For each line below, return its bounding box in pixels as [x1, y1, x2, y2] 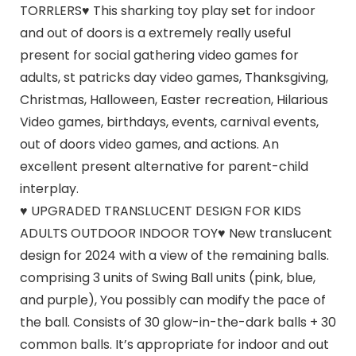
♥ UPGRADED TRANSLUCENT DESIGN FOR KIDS [19, 202, 301, 221]
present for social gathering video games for [19, 46, 299, 65]
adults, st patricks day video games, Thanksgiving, [19, 68, 328, 87]
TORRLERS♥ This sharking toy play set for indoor [19, 2, 315, 21]
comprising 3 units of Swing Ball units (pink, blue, [19, 269, 315, 288]
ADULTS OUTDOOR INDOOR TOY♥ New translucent [19, 224, 332, 243]
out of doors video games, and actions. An [19, 135, 279, 154]
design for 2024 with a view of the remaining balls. [19, 246, 329, 265]
